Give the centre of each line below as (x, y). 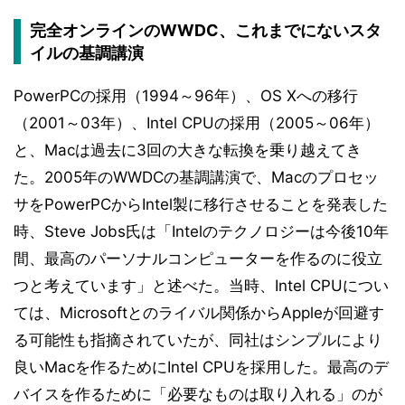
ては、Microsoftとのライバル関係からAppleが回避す (199, 313)
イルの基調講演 (87, 53)
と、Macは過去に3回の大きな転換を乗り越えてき (188, 150)
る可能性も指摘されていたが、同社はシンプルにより (198, 340)
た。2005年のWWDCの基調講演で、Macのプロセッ (196, 177)
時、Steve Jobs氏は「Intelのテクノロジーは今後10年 (201, 231)
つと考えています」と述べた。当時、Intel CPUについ (201, 286)
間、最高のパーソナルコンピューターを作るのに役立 (198, 259)
